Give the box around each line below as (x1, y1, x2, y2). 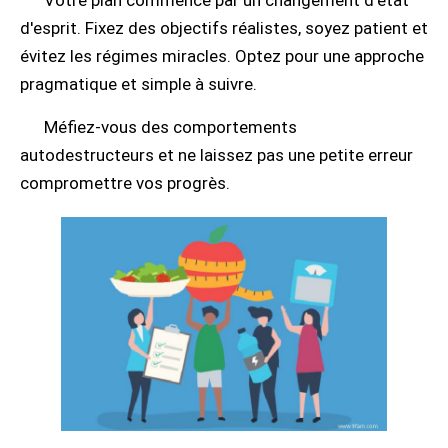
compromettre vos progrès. (20, 173, 230, 193)
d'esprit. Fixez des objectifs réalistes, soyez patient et (20, 18, 428, 38)
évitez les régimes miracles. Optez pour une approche (20, 46, 424, 66)
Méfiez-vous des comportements (44, 117, 297, 137)
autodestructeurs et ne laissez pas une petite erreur (20, 145, 413, 165)
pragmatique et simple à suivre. (20, 74, 257, 94)
